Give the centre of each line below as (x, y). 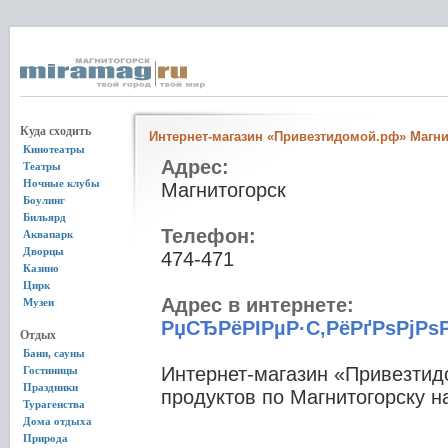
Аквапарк (48, 234)
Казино (41, 268)
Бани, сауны (54, 353)
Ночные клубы (61, 183)
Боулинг (44, 200)
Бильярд (44, 217)
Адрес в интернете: (257, 305)
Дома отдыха (57, 421)
